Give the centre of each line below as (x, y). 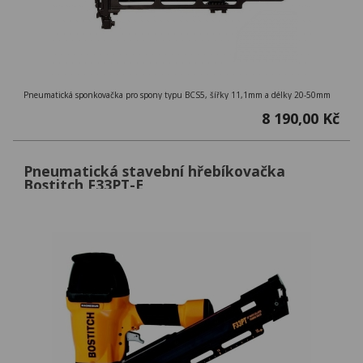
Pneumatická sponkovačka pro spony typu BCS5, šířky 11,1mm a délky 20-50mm (177, 95)
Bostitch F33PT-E (83, 185)
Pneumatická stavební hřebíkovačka (154, 171)
